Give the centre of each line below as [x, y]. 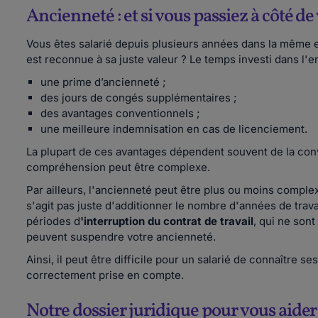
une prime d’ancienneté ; [105, 82]
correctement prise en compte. [105, 275]
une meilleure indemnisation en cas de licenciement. [174, 129]
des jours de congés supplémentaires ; [139, 98]
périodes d [53, 221]
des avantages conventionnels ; [122, 113]
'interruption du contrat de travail [167, 221]
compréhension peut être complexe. [118, 167]
